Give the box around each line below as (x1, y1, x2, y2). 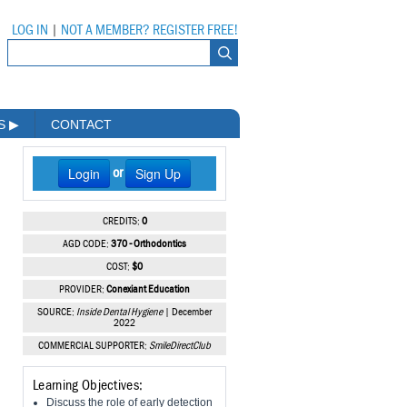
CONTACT (51, 117, 112, 133)
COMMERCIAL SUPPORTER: (38, 341, 149, 352)
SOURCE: (37, 307, 76, 319)
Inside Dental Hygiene (76, 307, 163, 319)
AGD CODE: (63, 239, 111, 251)
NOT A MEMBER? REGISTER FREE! (61, 23, 238, 37)
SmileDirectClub (149, 341, 211, 352)
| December (163, 307, 212, 319)
